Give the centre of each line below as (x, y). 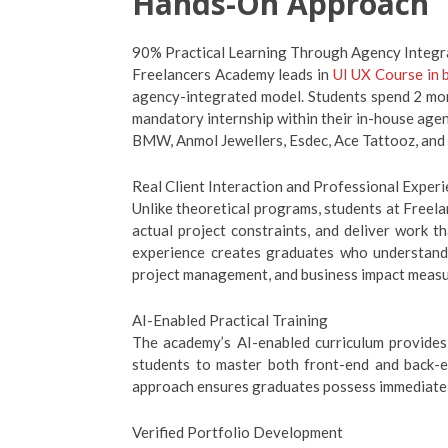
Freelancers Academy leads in (232, 74)
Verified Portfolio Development (237, 432)
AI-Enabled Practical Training (230, 320)
